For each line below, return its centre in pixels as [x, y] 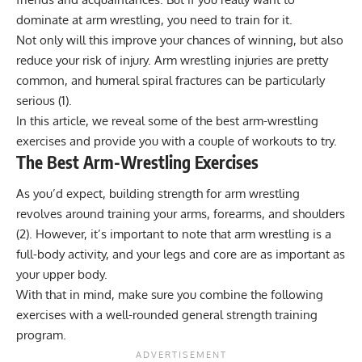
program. [41, 335]
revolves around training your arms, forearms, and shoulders [181, 214]
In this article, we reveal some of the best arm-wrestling [167, 120]
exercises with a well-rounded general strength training [167, 315]
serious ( [39, 100]
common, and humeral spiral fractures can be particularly [170, 80]
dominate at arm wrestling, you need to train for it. [154, 19]
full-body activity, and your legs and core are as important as [181, 255]
